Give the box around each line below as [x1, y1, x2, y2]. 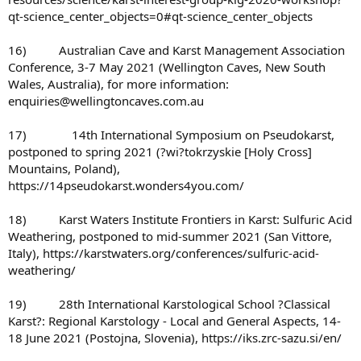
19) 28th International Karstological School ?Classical [8, 296, 330, 313]
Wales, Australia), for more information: [8, 76, 229, 93]
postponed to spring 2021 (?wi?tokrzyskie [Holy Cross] [8, 143, 312, 160]
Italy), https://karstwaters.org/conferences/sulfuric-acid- [8, 245, 319, 262]
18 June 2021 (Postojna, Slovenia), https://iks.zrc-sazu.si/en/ [8, 330, 342, 346]
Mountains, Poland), [8, 160, 120, 177]
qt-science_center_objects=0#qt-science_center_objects [8, 8, 313, 25]
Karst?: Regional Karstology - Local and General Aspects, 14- [8, 313, 341, 330]
